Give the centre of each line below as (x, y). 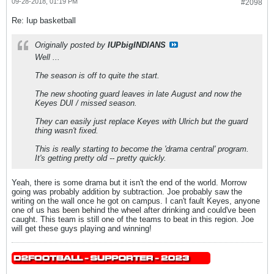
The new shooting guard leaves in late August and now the (138, 94)
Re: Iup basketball (44, 20)
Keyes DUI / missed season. (86, 103)
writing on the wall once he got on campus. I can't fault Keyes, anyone (136, 201)
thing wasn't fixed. (67, 131)
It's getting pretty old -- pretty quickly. (101, 158)
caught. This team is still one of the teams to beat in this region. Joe (133, 219)
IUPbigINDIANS (137, 45)
